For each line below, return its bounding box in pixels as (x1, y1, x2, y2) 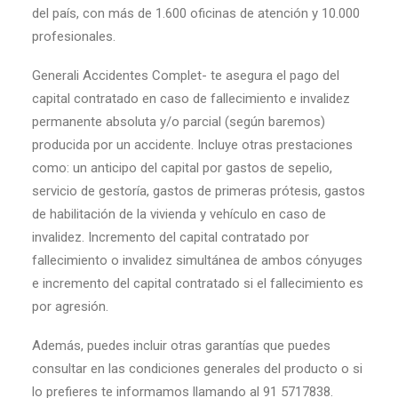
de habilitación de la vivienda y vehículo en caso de (32, 206, 326, 222)
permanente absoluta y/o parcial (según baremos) (32, 114, 325, 130)
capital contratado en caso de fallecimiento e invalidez (32, 91, 350, 107)
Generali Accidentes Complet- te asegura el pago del (32, 68, 339, 84)
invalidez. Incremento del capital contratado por (32, 229, 309, 245)
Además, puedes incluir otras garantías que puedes (32, 338, 330, 354)
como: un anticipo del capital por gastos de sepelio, (32, 160, 332, 176)
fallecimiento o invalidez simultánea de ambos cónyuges (32, 252, 362, 268)
